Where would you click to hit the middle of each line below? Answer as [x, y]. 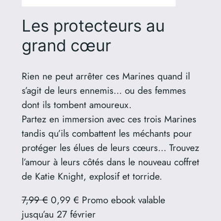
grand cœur [66, 46]
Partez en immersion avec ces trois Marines [109, 119]
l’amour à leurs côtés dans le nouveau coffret [110, 162]
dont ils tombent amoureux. [76, 105]
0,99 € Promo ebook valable [106, 200]
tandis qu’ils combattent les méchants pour [107, 133]
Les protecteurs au [93, 26]
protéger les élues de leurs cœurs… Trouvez [110, 148]
